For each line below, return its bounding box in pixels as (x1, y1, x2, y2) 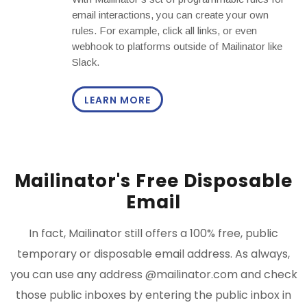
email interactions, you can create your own (72, 9, 269, 21)
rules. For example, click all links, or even (72, 25, 257, 37)
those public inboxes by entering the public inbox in (16, 287, 291, 304)
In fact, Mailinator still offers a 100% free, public (29, 225, 278, 242)
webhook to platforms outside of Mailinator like (72, 40, 282, 53)
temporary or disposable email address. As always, (17, 246, 290, 262)
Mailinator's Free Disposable (14, 169, 293, 194)
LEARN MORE (84, 93, 151, 108)
